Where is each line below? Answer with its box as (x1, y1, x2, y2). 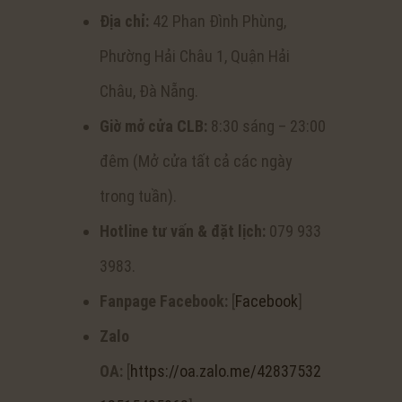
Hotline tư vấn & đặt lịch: (100, 222, 266, 241)
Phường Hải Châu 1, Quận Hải (100, 47, 290, 66)
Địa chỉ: (100, 12, 149, 31)
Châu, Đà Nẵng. (100, 82, 198, 101)
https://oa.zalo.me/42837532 (130, 362, 321, 381)
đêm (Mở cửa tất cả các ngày (100, 152, 293, 171)
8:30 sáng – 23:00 (207, 117, 326, 136)
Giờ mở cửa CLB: (100, 117, 207, 136)
